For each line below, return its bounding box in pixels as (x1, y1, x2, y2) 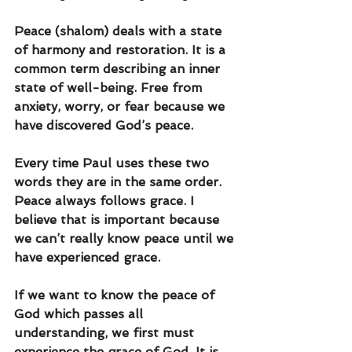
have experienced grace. (14, 250, 164, 266)
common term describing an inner (14, 61, 224, 77)
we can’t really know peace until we (14, 231, 237, 247)
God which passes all (14, 306, 147, 322)
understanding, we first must (14, 325, 198, 341)
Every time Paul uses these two (14, 156, 213, 171)
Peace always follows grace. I (14, 193, 198, 209)
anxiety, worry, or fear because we (14, 99, 229, 115)
